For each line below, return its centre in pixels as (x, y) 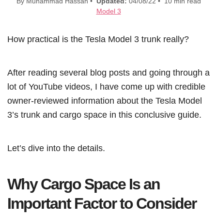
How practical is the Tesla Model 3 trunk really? (98, 39)
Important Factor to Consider (102, 203)
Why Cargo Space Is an (84, 184)
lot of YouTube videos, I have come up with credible (106, 86)
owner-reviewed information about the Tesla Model (105, 100)
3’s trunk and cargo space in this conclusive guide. (104, 114)
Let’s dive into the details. (56, 148)
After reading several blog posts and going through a (108, 72)
